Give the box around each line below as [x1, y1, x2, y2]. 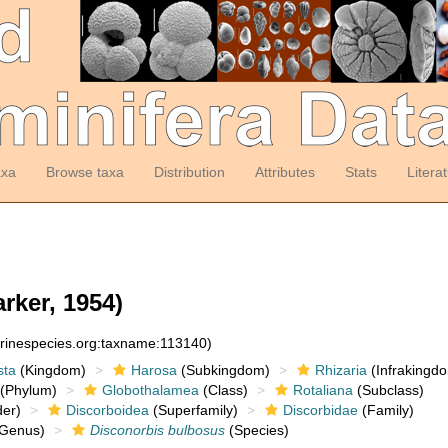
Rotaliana [292, 382, 353, 398]
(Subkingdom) [176, 362, 270, 378]
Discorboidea [65, 402, 149, 418]
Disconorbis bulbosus [89, 422, 225, 438]
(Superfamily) [148, 402, 238, 418]
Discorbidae [282, 402, 358, 418]
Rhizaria [314, 362, 367, 378]
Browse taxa [45, 164, 124, 180]
